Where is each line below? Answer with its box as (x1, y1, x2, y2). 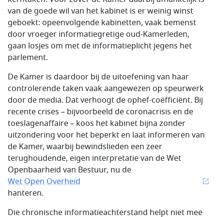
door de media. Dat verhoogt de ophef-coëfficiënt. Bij (8, 94, 203, 106)
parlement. (8, 52, 48, 63)
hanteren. (8, 187, 44, 199)
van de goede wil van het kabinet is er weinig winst (8, 5, 193, 17)
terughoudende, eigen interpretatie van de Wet (8, 153, 181, 164)
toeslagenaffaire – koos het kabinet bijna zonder (8, 118, 186, 129)
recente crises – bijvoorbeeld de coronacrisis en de (8, 106, 193, 118)
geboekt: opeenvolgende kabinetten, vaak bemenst (8, 17, 196, 29)
